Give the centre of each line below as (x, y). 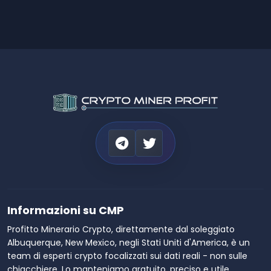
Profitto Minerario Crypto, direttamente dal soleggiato (121, 230)
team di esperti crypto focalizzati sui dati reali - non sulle (127, 256)
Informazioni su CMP (66, 211)
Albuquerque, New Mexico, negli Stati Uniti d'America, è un (129, 243)
